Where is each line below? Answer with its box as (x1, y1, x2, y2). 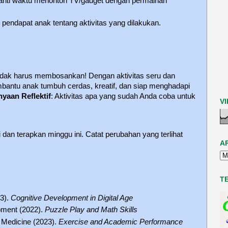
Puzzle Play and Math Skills (45, 206, 137, 214)
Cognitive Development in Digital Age (11, 193, 133, 202)
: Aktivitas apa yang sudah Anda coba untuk (51, 92, 195, 101)
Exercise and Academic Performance (59, 217, 183, 226)
